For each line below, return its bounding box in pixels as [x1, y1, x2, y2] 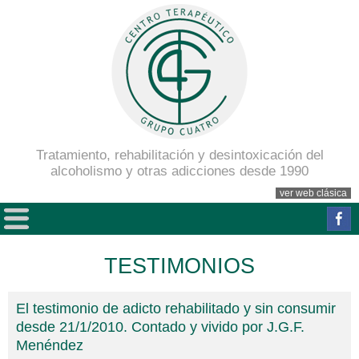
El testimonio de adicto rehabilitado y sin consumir [16, 301, 336, 317]
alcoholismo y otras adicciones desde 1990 [50, 163, 309, 179]
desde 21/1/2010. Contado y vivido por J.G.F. [16, 319, 305, 336]
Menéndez [16, 337, 83, 354]
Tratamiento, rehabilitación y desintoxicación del [35, 147, 324, 163]
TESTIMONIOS [104, 254, 255, 279]
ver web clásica [280, 188, 347, 199]
